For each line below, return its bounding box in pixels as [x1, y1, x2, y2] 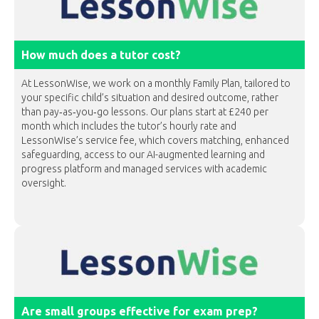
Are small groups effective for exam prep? [21, 305, 258, 318]
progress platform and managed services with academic [21, 163, 267, 174]
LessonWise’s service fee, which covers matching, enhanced [21, 135, 289, 146]
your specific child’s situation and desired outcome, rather [21, 92, 278, 103]
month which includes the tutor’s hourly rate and [21, 120, 236, 132]
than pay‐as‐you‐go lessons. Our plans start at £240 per [21, 106, 268, 117]
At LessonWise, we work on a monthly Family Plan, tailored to [21, 78, 291, 89]
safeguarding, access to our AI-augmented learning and [21, 149, 265, 160]
